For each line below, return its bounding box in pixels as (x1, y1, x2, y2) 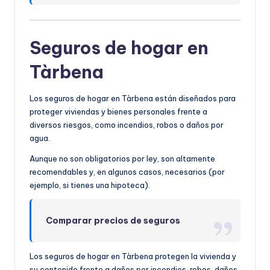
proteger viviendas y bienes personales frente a (30, 106, 207, 116)
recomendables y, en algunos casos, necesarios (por (30, 166, 225, 177)
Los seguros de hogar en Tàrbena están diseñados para (30, 93, 236, 103)
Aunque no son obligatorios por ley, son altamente (30, 153, 215, 163)
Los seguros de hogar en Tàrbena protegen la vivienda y (30, 251, 236, 261)
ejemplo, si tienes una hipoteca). (30, 180, 150, 190)
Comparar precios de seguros (46, 215, 181, 226)
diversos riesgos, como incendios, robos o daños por (30, 119, 224, 130)
